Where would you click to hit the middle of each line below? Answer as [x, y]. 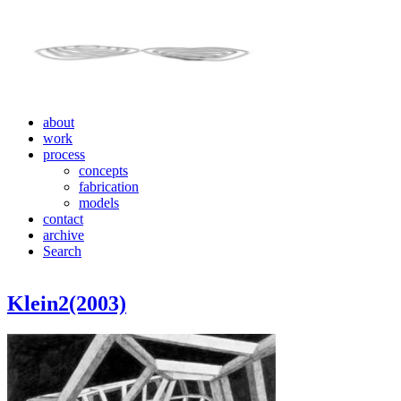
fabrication [109, 187]
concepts [103, 171]
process [64, 154]
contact [63, 219]
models [99, 203]
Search [62, 251]
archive [64, 235]
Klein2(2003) [67, 303]
